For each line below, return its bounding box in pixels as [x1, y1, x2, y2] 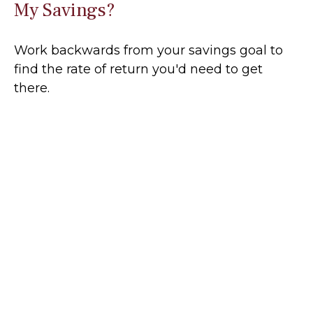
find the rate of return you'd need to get [14, 61, 263, 78]
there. [14, 80, 50, 96]
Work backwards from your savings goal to [14, 43, 283, 59]
